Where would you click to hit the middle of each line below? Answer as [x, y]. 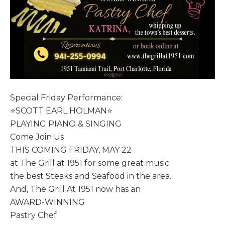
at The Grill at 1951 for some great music [90, 163]
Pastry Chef [33, 215]
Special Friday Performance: [66, 98]
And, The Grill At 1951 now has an [75, 189]
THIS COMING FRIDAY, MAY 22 [71, 150]
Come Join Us [37, 137]
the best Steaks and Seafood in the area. [91, 176]
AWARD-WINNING [47, 202]
